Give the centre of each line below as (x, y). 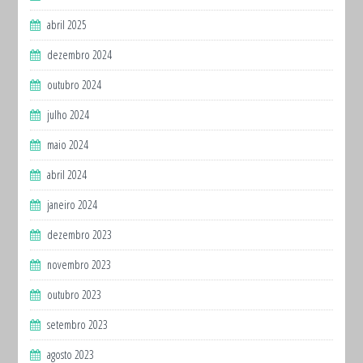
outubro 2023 (75, 295)
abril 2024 (67, 175)
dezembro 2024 (80, 55)
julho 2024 (68, 115)
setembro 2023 (78, 325)
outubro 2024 (75, 85)
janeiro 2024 (73, 205)
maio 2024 (68, 145)
